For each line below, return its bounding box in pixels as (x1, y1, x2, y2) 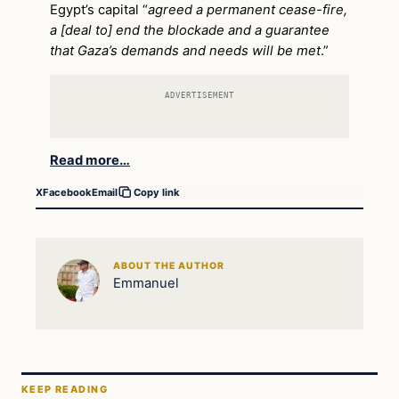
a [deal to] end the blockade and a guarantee (50, 21, 330, 38)
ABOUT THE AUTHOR (112, 259, 225, 272)
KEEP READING (21, 382, 108, 395)
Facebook (43, 185, 92, 199)
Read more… (50, 152, 130, 169)
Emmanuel (112, 274, 179, 291)
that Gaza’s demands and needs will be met (50, 42, 321, 59)
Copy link (134, 186, 180, 199)
